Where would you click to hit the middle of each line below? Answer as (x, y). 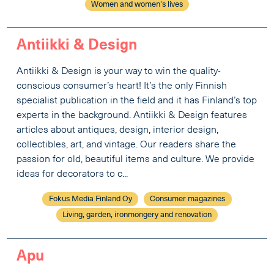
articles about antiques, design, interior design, (118, 131)
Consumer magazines (188, 199)
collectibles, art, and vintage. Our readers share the (127, 145)
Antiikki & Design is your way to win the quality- (119, 72)
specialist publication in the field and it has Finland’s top (137, 101)
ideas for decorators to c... (72, 175)
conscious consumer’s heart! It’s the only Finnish (122, 87)
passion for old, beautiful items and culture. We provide (136, 160)
